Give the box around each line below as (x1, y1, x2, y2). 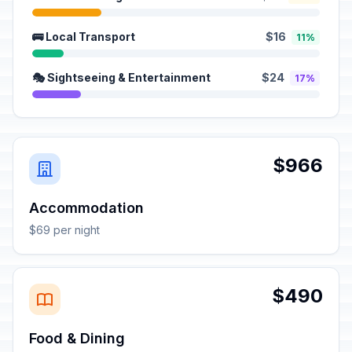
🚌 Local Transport (32, 30, 135, 43)
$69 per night (29, 223, 100, 236)
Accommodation (29, 200, 144, 216)
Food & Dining (29, 330, 125, 346)
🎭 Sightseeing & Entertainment (32, 71, 211, 84)
